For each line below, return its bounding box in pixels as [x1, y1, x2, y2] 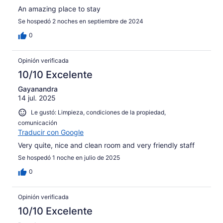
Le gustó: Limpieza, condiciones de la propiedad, [31, 109, 166, 116]
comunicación [18, 119, 57, 127]
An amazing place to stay [18, 4, 101, 13]
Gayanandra [18, 85, 58, 94]
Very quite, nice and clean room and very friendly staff [18, 141, 195, 150]
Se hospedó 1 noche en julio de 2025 [18, 154, 120, 162]
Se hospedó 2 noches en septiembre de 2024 [18, 17, 143, 25]
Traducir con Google [18, 128, 84, 137]
